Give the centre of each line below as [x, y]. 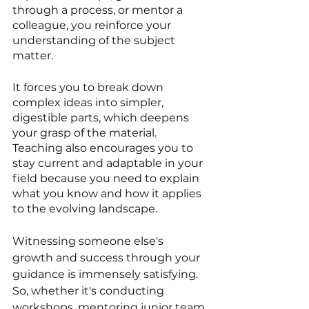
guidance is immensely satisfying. [107, 274]
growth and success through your [108, 257]
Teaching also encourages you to [104, 148]
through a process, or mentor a [99, 10]
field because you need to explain [107, 178]
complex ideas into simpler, [89, 102]
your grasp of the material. [86, 132]
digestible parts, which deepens [102, 117]
